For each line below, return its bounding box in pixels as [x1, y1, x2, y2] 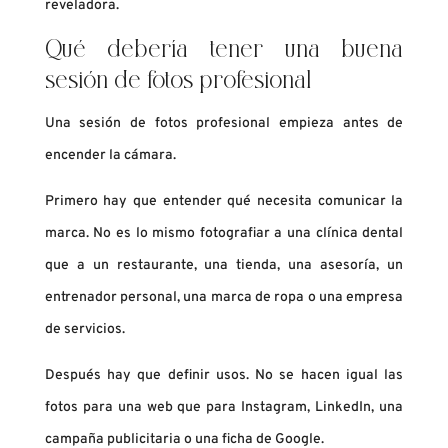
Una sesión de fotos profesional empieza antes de [44, 115, 404, 133]
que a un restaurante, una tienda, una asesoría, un [44, 257, 404, 275]
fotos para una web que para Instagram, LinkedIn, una [44, 399, 404, 417]
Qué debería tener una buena [44, 39, 404, 65]
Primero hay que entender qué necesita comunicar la [44, 193, 404, 211]
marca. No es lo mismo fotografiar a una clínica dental [44, 225, 404, 243]
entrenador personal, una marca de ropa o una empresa [44, 289, 404, 307]
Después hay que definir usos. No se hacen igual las [44, 367, 404, 385]
